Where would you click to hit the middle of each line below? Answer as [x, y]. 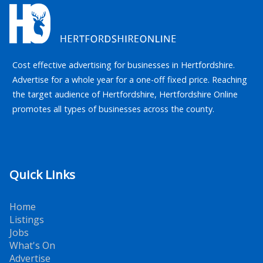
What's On [32, 246]
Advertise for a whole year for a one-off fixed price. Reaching [130, 80]
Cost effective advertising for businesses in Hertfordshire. [124, 65]
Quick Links [42, 175]
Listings [27, 220]
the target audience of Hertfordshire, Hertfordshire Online [125, 95]
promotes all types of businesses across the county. [114, 109]
